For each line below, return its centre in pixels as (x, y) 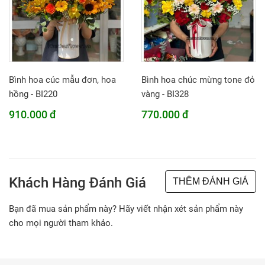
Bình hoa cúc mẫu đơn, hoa (62, 80)
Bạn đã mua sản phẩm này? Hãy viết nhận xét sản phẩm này (126, 209)
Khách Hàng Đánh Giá (77, 183)
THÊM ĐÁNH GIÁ (211, 181)
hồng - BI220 (33, 94)
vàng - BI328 (165, 94)
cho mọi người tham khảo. (61, 223)
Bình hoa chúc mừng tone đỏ (198, 80)
